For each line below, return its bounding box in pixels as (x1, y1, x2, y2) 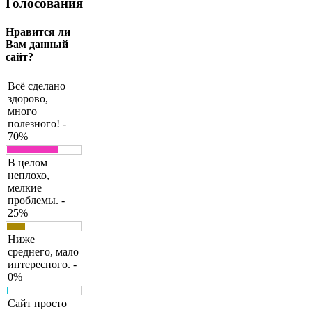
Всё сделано (8, 80, 65, 93)
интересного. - (8, 258, 77, 271)
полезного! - (8, 118, 66, 130)
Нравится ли (6, 26, 70, 38)
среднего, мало (8, 246, 79, 258)
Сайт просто (8, 297, 67, 310)
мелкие (8, 182, 42, 194)
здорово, (8, 93, 48, 105)
